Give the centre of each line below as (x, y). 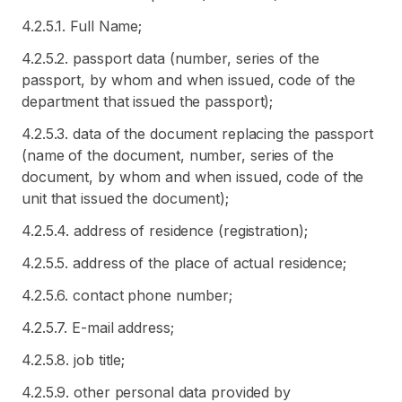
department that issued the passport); (148, 101)
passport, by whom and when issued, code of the (189, 80)
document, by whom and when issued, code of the (193, 177)
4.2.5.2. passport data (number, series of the (170, 58)
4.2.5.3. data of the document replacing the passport (197, 134)
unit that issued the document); (125, 198)
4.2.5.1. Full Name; (82, 26)
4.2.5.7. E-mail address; (98, 328)
